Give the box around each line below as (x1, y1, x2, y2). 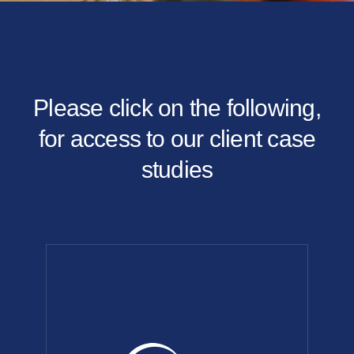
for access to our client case (38, 126, 316, 152)
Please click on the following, (33, 95, 321, 121)
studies (141, 156, 213, 183)
